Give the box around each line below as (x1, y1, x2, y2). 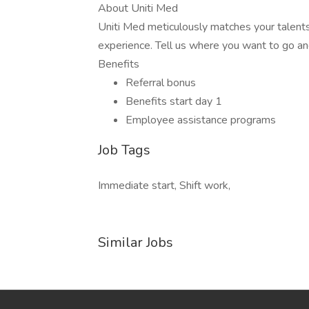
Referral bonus (126, 75, 196, 90)
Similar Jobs (98, 233, 173, 252)
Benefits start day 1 (126, 94, 222, 109)
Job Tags (98, 141, 150, 159)
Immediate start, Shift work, (98, 178, 230, 193)
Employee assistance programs (126, 112, 276, 128)
